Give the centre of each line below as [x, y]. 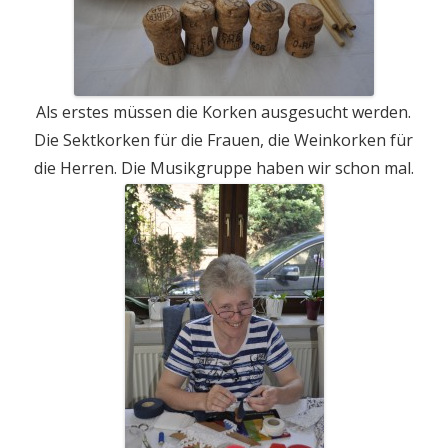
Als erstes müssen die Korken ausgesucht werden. [224, 112]
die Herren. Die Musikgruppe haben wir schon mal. [224, 168]
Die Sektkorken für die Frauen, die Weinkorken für [224, 140]
